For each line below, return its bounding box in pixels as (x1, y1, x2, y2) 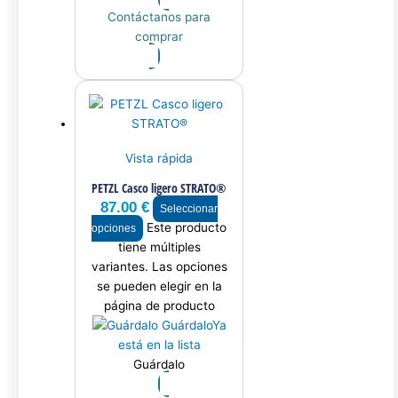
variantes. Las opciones (91, 259, 227, 274)
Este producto (147, 219, 227, 235)
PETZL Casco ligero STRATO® (92, 179, 227, 196)
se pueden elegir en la (96, 278, 222, 293)
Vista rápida (125, 151, 194, 165)
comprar (135, 29, 184, 44)
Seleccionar (160, 202, 219, 215)
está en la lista (117, 337, 201, 352)
